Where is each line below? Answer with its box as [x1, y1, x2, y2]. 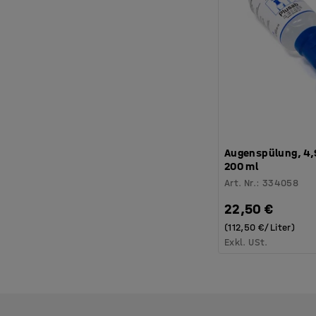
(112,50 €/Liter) [224, 221, 296, 233]
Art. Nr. [224, 176, 257, 189]
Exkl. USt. [224, 236, 268, 248]
